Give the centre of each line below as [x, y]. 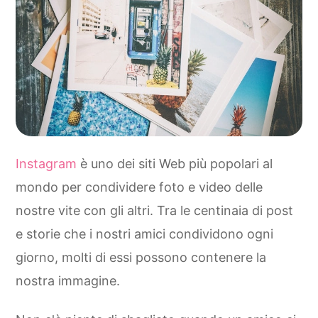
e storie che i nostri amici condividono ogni [144, 234]
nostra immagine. [68, 280]
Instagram [46, 163]
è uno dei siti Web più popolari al [175, 163]
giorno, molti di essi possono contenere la [141, 257]
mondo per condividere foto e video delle [139, 187]
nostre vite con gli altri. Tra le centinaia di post [154, 210]
